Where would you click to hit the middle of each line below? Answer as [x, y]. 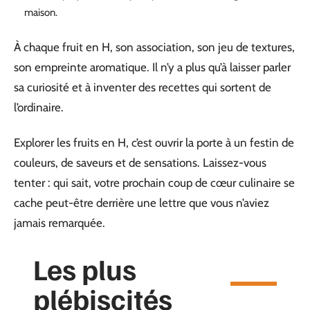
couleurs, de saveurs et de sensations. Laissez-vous [140, 163]
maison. [41, 12]
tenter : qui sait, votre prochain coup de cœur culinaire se [154, 183]
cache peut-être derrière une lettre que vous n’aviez [142, 203]
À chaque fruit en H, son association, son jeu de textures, [154, 47]
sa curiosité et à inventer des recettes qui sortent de [143, 87]
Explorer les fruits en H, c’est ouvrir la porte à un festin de [154, 143]
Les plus [85, 268]
